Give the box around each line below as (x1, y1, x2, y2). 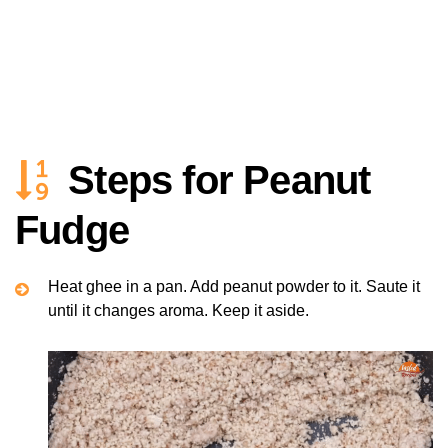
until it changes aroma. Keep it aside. (48, 302, 309, 320)
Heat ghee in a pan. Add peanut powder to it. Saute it (48, 278, 420, 296)
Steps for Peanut (68, 158, 371, 203)
